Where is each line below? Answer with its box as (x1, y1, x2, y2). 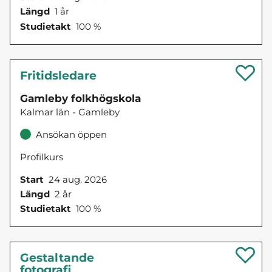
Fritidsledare (20, 68, 97, 83)
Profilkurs (20, 151, 63, 163)
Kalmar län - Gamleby (20, 106, 120, 118)
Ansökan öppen (35, 128, 107, 140)
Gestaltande (20, 251, 94, 265)
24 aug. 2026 (49, 173, 107, 185)
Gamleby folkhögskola (20, 92, 141, 104)
